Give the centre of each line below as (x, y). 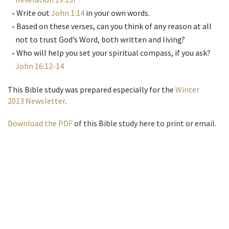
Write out (34, 13)
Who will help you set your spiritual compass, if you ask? (113, 53)
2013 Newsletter (36, 101)
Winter (187, 90)
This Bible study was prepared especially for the (91, 90)
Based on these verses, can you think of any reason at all (114, 26)
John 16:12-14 (40, 66)
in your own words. (117, 13)
